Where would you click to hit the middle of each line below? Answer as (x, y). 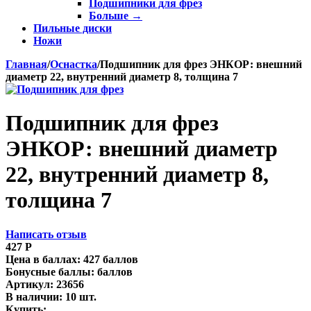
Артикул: (30, 284)
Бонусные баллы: (50, 271)
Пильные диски (73, 28)
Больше (110, 16)
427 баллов (111, 259)
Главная (26, 64)
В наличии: (34, 296)
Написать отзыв (46, 234)
